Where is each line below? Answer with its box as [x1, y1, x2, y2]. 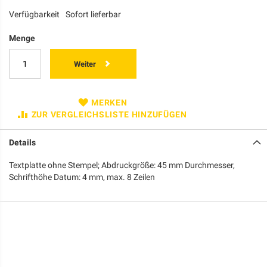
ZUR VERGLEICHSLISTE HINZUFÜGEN [31, 109, 187, 119]
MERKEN [91, 97, 128, 107]
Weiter [74, 59, 96, 69]
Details [9, 137, 36, 147]
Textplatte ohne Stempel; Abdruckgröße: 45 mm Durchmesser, [9, 160, 235, 170]
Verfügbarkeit [9, 9, 60, 19]
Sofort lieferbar [66, 9, 121, 19]
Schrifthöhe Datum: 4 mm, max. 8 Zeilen [9, 172, 155, 182]
